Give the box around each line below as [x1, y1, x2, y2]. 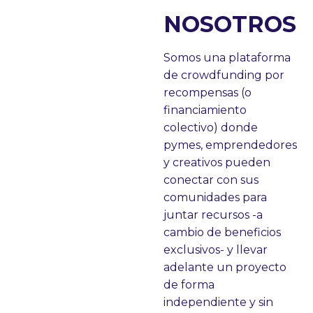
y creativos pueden [163, 156, 270, 169]
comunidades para [163, 191, 267, 204]
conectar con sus [163, 173, 259, 187]
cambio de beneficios [163, 226, 281, 239]
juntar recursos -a [163, 208, 263, 221]
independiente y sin [163, 296, 273, 309]
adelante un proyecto [163, 261, 286, 274]
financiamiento [163, 103, 247, 117]
